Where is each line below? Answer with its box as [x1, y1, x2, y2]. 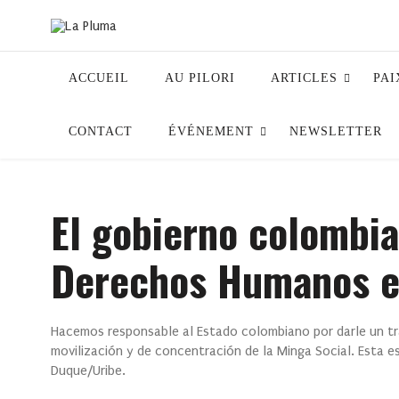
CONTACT [69, 125, 133, 139]
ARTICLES [271, 71, 338, 85]
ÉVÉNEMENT [168, 125, 254, 139]
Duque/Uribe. [51, 362, 126, 379]
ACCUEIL [69, 71, 129, 85]
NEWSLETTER [289, 125, 382, 139]
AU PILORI [165, 71, 235, 85]
